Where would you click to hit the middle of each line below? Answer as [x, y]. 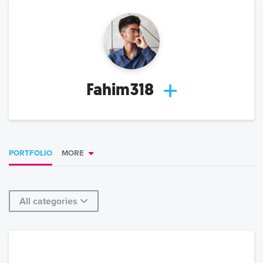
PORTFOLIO [31, 154]
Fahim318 [120, 90]
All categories [48, 202]
